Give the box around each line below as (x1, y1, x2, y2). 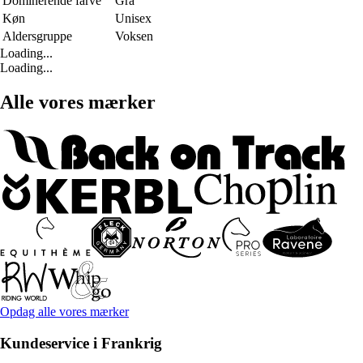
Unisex (115, 11, 152, 26)
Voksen (115, 29, 153, 44)
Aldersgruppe (2, 29, 72, 44)
